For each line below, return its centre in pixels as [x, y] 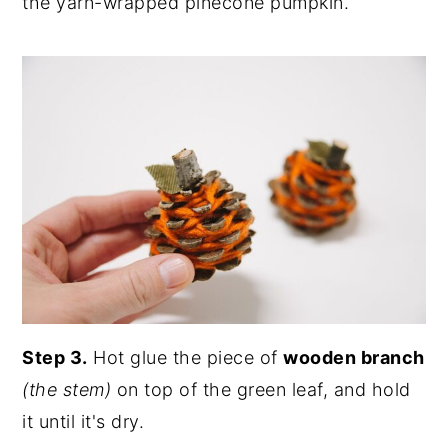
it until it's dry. [83, 422]
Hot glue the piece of [185, 358]
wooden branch [354, 358]
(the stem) [67, 390]
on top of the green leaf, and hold [261, 390]
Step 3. [55, 358]
